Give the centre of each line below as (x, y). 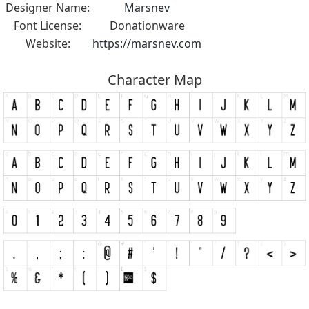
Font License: (48, 26)
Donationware (147, 26)
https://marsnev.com (147, 44)
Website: (48, 44)
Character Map (154, 80)
